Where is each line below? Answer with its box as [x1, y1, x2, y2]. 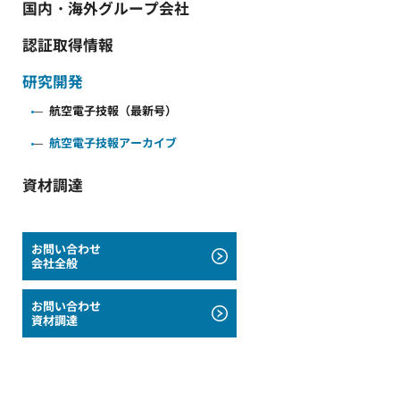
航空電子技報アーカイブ [49, 135, 177, 150]
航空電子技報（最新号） [49, 103, 177, 118]
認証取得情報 [22, 36, 113, 54]
